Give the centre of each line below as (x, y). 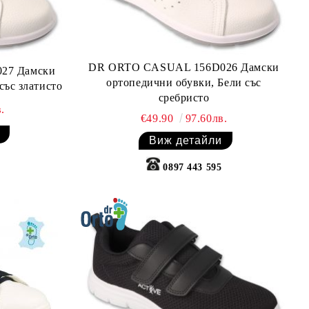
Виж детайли (186, 141)
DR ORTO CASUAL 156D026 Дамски (184, 68)
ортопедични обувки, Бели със (184, 83)
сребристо (184, 98)
